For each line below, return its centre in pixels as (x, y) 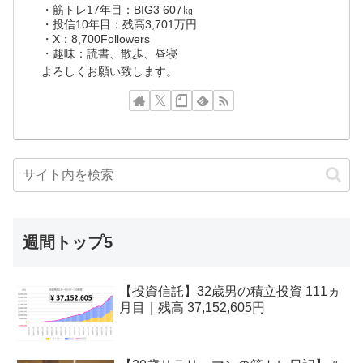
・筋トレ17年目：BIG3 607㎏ (118, 9)
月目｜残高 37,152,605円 (192, 308)
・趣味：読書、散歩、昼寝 (110, 53)
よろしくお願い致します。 (110, 71)
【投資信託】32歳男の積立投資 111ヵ (230, 292)
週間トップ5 (68, 243)
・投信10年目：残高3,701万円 (120, 24)
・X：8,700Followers (96, 38)
